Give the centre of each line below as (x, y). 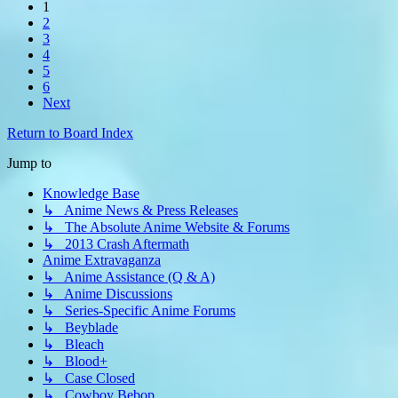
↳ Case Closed (89, 378)
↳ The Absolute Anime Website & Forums (166, 227)
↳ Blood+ (75, 362)
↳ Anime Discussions (107, 294)
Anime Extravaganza (102, 260)
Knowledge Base (91, 194)
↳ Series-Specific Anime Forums (139, 311)
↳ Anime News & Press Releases (140, 211)
